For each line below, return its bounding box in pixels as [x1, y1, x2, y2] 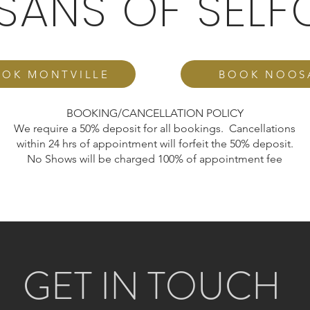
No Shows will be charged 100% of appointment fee [27, 152, 282, 165]
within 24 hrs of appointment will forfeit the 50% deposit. [16, 137, 293, 150]
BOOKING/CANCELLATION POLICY [66, 107, 244, 120]
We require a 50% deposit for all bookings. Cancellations [14, 122, 295, 135]
